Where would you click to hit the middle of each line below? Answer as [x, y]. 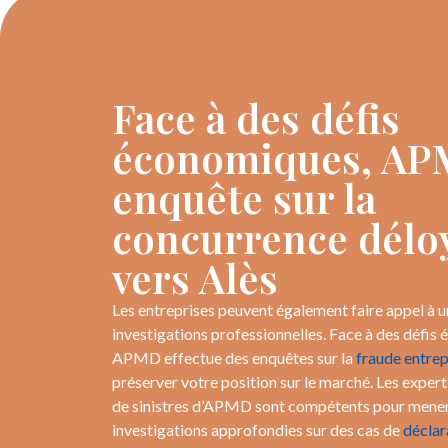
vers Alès [195, 277]
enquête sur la [244, 197]
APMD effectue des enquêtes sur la [234, 357]
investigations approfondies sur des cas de [257, 429]
